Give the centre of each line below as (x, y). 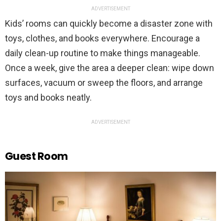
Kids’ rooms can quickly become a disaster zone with (109, 24)
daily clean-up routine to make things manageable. (103, 53)
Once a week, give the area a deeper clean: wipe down (110, 68)
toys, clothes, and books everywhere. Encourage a (102, 38)
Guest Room (37, 156)
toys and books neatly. (48, 98)
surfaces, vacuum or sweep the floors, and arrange (104, 83)
